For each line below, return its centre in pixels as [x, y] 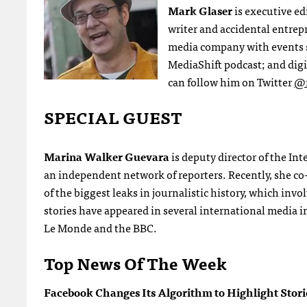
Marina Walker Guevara [108, 156]
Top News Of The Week [135, 262]
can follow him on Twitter [231, 81]
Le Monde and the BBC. [100, 227]
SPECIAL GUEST [113, 116]
